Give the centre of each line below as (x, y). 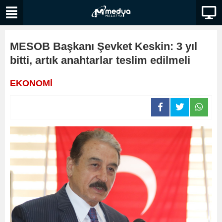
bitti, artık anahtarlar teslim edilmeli (100, 60)
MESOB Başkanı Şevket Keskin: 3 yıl (104, 46)
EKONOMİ (31, 83)
